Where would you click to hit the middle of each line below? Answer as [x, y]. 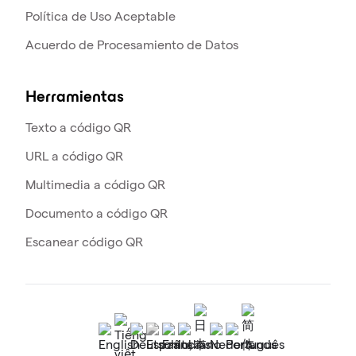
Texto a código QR [78, 128]
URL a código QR [74, 157]
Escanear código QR [84, 242]
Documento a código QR [97, 214]
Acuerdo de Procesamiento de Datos [132, 45]
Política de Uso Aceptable [101, 17]
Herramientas [75, 98]
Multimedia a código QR [95, 185]
